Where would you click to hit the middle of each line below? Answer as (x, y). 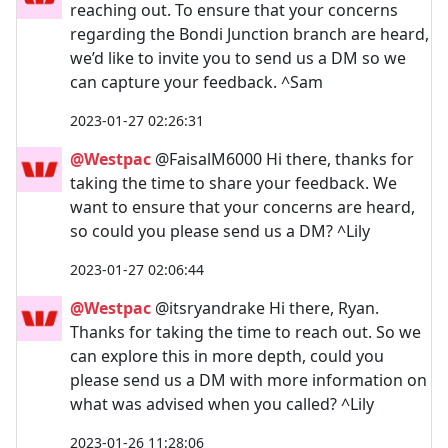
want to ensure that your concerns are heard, (242, 206)
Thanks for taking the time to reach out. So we (245, 331)
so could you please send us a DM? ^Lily (220, 230)
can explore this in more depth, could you (227, 355)
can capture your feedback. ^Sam (196, 81)
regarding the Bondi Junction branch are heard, (249, 33)
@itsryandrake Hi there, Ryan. (265, 307)
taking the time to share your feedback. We (233, 182)
